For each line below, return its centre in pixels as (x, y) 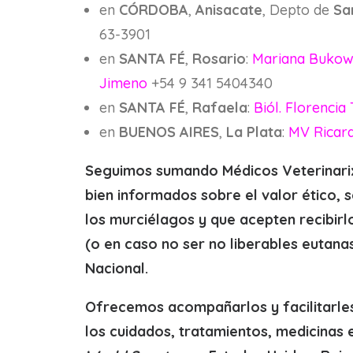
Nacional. (117, 268)
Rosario (219, 59)
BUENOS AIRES (169, 132)
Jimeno (123, 83)
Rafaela (220, 108)
